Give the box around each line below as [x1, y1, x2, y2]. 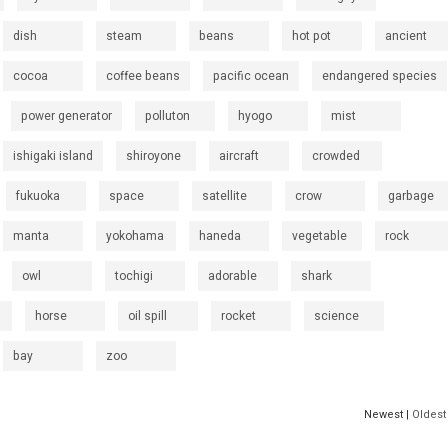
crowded [312, 147, 360, 165]
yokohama [106, 227, 164, 245]
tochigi [115, 267, 153, 285]
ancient [385, 27, 427, 45]
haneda [199, 227, 241, 245]
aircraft [219, 147, 259, 165]
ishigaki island [13, 147, 93, 165]
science [314, 307, 359, 325]
